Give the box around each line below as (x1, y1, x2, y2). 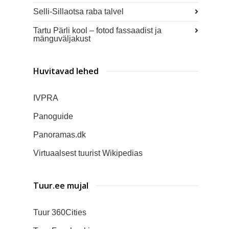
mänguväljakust (33, 34, 90, 43)
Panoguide (33, 112, 73, 121)
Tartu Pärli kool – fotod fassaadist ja (33, 26, 162, 35)
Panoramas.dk (33, 130, 86, 140)
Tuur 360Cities (33, 208, 86, 217)
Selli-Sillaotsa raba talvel (33, 7, 124, 16)
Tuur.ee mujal (33, 180, 88, 192)
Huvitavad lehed (33, 65, 99, 77)
